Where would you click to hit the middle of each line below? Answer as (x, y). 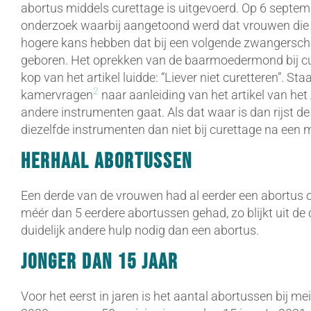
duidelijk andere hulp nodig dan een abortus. (140, 230)
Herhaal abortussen (107, 161)
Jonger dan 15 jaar (100, 262)
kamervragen (57, 94)
